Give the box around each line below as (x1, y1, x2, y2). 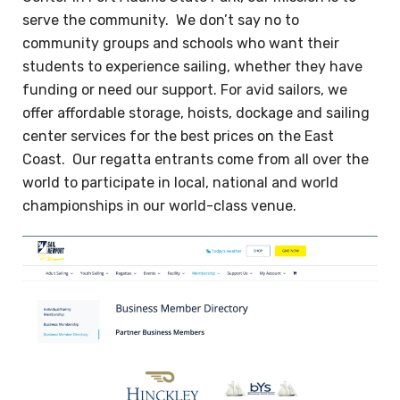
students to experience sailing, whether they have (22, 58, 362, 76)
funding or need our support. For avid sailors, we (22, 81, 347, 99)
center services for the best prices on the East (22, 128, 334, 146)
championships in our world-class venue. (22, 197, 296, 215)
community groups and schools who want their (22, 35, 339, 53)
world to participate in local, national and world (22, 174, 338, 192)
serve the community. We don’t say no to (22, 12, 299, 29)
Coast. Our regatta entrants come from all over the (22, 151, 369, 169)
